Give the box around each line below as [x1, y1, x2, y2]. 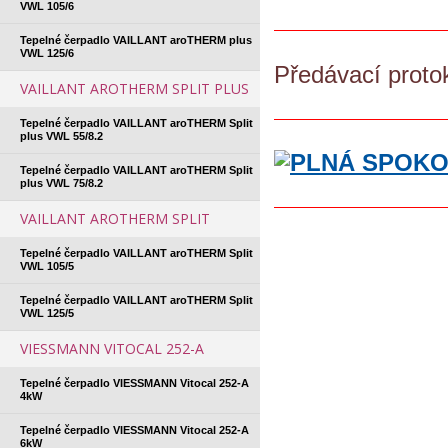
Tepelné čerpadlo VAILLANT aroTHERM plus [20, 34, 252, 46]
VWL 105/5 [20, 260, 74, 272]
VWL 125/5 [20, 307, 74, 319]
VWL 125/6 [20, 47, 74, 59]
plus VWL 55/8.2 [20, 130, 103, 142]
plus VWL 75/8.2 [20, 177, 103, 189]
